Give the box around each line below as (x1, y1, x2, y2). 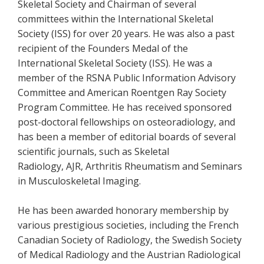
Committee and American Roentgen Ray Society (18, 86, 226, 99)
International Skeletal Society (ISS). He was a (18, 57, 212, 70)
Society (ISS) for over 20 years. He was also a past (18, 27, 235, 40)
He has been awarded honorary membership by (18, 204, 229, 217)
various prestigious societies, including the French (18, 219, 239, 232)
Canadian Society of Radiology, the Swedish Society (18, 233, 242, 246)
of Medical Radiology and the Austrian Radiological (18, 248, 240, 261)
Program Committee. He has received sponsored (18, 101, 232, 114)
